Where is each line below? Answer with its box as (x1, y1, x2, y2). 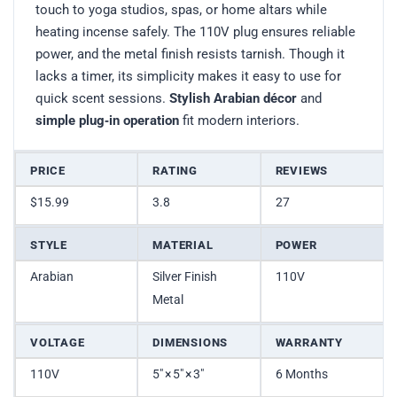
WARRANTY (275, 336, 343, 350)
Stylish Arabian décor (169, 90, 297, 107)
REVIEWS (275, 164, 329, 178)
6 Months (275, 367, 328, 382)
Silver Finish (152, 269, 218, 284)
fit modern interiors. (179, 113, 300, 129)
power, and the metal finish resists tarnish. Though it (35, 46, 345, 63)
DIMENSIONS (152, 336, 229, 350)
